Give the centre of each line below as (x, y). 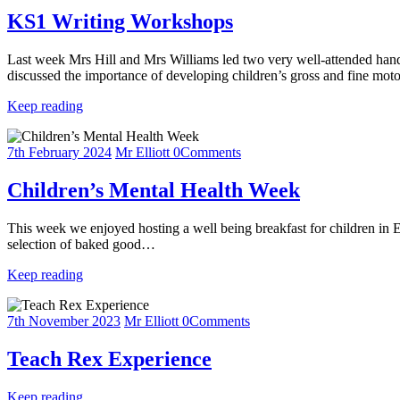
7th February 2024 (59, 152)
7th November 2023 (64, 321)
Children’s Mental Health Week (154, 190)
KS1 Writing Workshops (120, 22)
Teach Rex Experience (109, 358)
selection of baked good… (81, 244)
